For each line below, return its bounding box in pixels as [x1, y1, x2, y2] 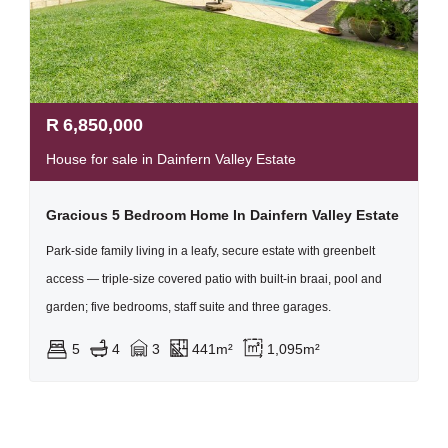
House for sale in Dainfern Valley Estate [46, 151, 296, 167]
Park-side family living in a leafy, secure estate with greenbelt [46, 244, 375, 258]
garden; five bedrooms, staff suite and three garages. [46, 300, 331, 314]
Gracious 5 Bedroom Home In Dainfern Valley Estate [46, 207, 399, 223]
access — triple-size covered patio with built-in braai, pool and [46, 272, 382, 286]
